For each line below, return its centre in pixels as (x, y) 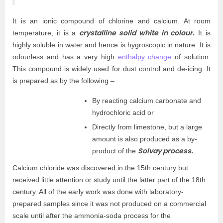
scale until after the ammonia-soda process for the (92, 216)
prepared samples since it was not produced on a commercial (109, 204)
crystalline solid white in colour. (137, 33)
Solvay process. (166, 151)
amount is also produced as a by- (145, 139)
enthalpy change (145, 57)
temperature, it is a (46, 33)
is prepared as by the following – (63, 81)
